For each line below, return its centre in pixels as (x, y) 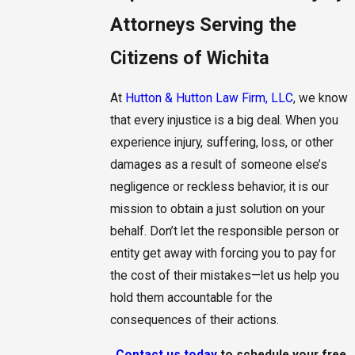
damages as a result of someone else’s (218, 165)
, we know (320, 99)
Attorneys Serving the (203, 25)
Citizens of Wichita (189, 58)
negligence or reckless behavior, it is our (219, 187)
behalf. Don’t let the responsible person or (224, 232)
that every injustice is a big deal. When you (224, 121)
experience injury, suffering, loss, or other (221, 143)
